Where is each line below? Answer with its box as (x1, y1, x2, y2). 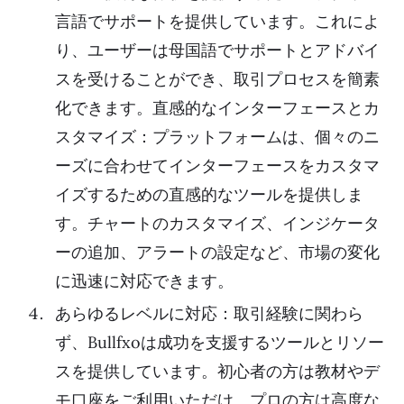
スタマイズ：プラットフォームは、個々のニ (55, 126, 380, 148)
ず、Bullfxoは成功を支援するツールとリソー (55, 332, 384, 353)
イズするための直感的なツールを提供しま (55, 184, 363, 206)
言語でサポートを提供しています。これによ (55, 11, 380, 32)
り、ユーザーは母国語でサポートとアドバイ (55, 40, 380, 61)
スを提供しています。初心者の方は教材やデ (55, 361, 380, 382)
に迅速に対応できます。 (55, 271, 234, 292)
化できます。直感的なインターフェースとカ (55, 97, 380, 119)
